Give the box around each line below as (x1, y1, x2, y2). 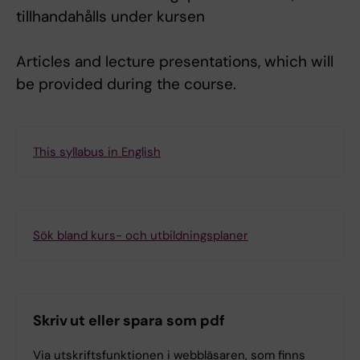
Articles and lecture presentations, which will (16, 51, 333, 72)
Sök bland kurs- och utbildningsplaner (33, 227, 248, 244)
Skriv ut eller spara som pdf (33, 311, 225, 331)
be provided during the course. (16, 74, 236, 95)
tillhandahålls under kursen (16, 6, 205, 27)
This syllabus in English (33, 144, 161, 161)
